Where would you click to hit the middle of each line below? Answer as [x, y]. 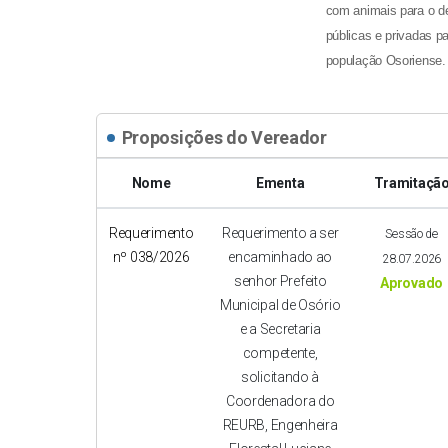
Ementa [280, 183]
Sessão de [411, 234]
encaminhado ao [280, 257]
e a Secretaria [280, 329]
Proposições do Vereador [224, 138]
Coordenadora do [280, 401]
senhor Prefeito [280, 281]
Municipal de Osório [280, 305]
